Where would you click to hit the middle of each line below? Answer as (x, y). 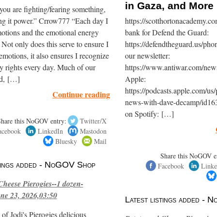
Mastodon (93, 131)
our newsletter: (147, 55)
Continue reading (81, 94)
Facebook (171, 166)
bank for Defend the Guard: (167, 32)
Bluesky (66, 141)
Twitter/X (93, 121)
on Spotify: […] (149, 114)
